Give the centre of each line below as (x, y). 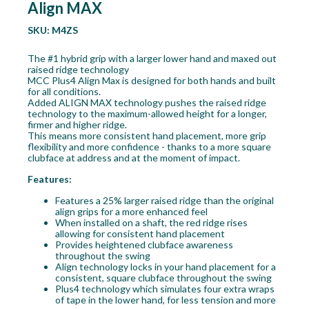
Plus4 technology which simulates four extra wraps (165, 289)
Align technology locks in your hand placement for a (165, 267)
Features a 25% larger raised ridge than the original (164, 201)
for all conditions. (64, 92)
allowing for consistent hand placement (140, 234)
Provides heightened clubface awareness (144, 245)
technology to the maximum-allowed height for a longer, (147, 114)
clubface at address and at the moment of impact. (133, 158)
